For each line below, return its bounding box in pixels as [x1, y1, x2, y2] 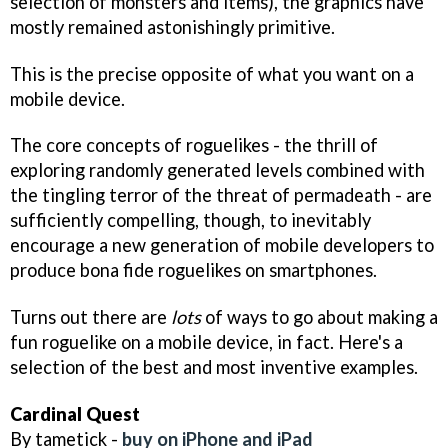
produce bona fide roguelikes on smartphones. [10, 259, 377, 282]
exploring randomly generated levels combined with [10, 159, 425, 182]
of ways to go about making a [201, 306, 438, 329]
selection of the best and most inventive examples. [10, 356, 418, 379]
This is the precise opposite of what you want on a [10, 62, 414, 85]
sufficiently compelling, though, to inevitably [10, 209, 371, 232]
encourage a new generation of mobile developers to [10, 234, 434, 257]
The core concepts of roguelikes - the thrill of [10, 134, 378, 157]
